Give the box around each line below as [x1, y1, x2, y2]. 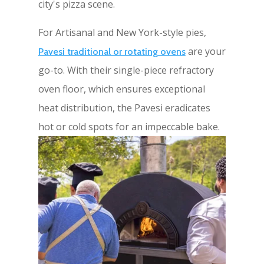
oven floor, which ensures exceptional [38, 82, 205, 95]
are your [185, 44, 226, 58]
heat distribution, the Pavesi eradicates [38, 101, 210, 114]
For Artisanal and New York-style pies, [38, 25, 206, 39]
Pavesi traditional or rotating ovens [38, 45, 186, 57]
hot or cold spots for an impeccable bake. [38, 120, 220, 133]
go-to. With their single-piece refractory [38, 63, 214, 77]
